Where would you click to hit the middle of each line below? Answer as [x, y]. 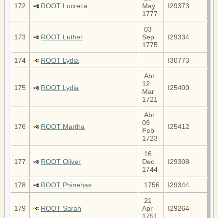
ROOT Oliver [61, 161]
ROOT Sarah [61, 208]
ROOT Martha [63, 126]
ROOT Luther [62, 37]
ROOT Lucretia [64, 6]
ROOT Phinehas [66, 185]
